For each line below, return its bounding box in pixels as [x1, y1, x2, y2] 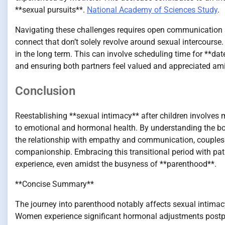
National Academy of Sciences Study [87, 5, 217, 15]
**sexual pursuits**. [15, 5, 87, 15]
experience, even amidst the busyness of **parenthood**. [15, 159, 216, 169]
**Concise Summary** [15, 179, 94, 189]
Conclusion [15, 84, 75, 98]
